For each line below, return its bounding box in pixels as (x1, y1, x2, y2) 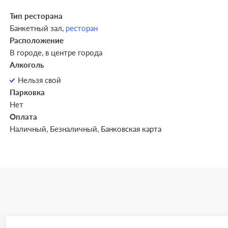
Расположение (9, 36, 64, 45)
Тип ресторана (9, 11, 63, 20)
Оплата (9, 112, 37, 121)
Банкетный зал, (9, 23, 66, 33)
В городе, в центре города (9, 48, 102, 57)
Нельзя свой (17, 75, 61, 84)
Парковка (9, 88, 45, 97)
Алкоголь (9, 60, 44, 69)
